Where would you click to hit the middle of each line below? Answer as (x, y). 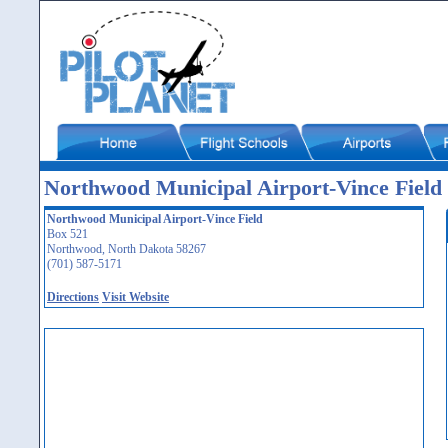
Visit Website (135, 297)
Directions (73, 297)
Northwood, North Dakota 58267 (126, 249)
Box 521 (67, 234)
